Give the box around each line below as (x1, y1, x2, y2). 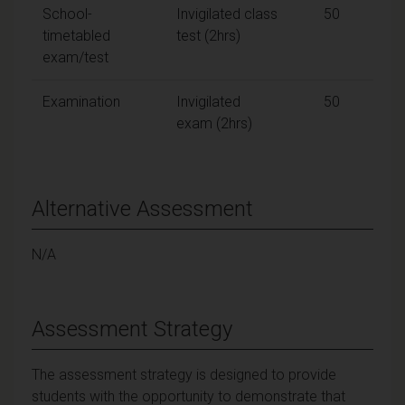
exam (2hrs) (176, 114, 252, 132)
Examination (42, 92, 120, 110)
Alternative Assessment (32, 195, 253, 221)
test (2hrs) (176, 26, 240, 44)
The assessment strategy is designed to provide (32, 365, 336, 383)
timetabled (42, 26, 110, 44)
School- (42, 5, 92, 23)
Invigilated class (176, 5, 278, 23)
